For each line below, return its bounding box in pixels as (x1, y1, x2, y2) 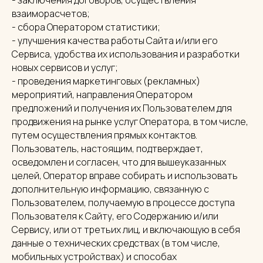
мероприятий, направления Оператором (12, 88, 193, 101)
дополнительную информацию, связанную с (12, 183, 209, 195)
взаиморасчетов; (12, 7, 90, 20)
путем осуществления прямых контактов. (12, 129, 197, 141)
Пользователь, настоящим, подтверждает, (12, 142, 203, 155)
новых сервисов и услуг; (12, 61, 118, 74)
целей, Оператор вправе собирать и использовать (12, 169, 238, 182)
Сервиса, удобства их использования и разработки (12, 48, 240, 60)
